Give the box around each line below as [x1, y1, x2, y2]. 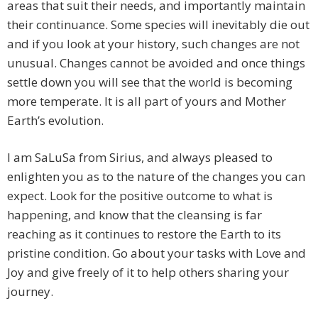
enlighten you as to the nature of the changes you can [7, 168, 305, 185]
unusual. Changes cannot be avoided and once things [7, 55, 305, 72]
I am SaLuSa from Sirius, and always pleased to [7, 149, 273, 166]
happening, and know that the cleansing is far [7, 207, 262, 224]
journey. [7, 283, 53, 300]
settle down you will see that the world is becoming [7, 74, 292, 91]
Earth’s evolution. [7, 112, 104, 129]
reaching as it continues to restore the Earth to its [7, 226, 281, 243]
